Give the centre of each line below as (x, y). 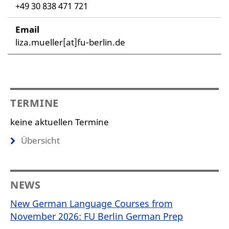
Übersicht (40, 140)
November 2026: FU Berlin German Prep (97, 216)
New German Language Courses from (91, 203)
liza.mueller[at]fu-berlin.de (70, 42)
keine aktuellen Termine (60, 122)
